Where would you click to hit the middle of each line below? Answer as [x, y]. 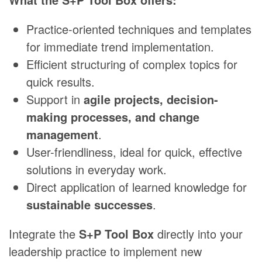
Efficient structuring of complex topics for [132, 64]
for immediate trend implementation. [120, 47]
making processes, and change [113, 117]
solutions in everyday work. [96, 170]
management [62, 135]
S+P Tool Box [116, 234]
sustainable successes [89, 205]
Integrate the [44, 234]
